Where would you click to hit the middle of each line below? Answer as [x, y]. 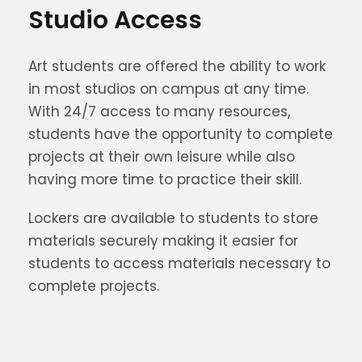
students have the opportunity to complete [181, 134]
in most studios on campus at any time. [168, 89]
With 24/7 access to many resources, [159, 112]
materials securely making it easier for [163, 241]
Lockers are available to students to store [173, 218]
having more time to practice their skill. [165, 179]
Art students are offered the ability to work [177, 66]
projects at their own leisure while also [162, 157]
